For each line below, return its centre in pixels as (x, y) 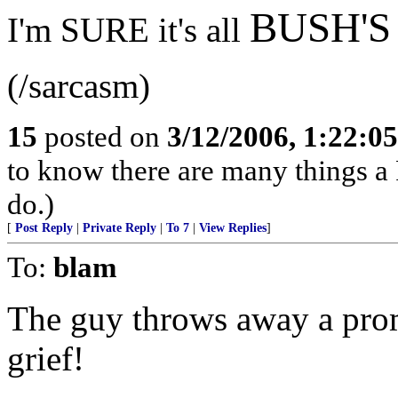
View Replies (233, 228)
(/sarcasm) (79, 86)
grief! (46, 358)
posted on (102, 136)
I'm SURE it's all (128, 30)
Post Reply (44, 228)
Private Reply (119, 228)
